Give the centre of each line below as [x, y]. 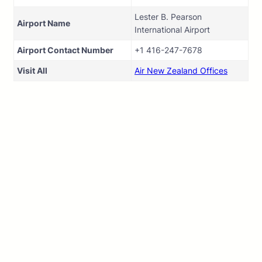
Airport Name [44, 23]
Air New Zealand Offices [181, 71]
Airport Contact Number [65, 50]
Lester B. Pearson [168, 17]
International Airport [172, 30]
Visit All [32, 71]
